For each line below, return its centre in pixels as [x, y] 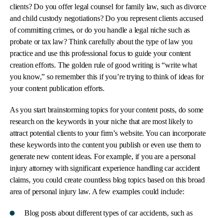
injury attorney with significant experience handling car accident [105, 168]
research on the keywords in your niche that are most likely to [101, 121]
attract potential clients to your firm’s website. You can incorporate [108, 133]
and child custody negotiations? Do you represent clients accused [107, 18]
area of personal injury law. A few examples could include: [97, 191]
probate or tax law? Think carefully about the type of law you [101, 42]
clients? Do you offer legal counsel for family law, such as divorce [108, 7]
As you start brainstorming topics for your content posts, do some [107, 110]
